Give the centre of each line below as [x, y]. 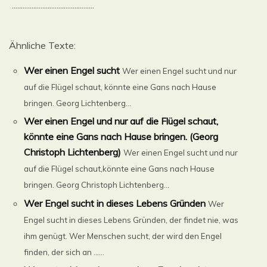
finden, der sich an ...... [64, 252]
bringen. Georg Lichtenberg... [78, 103]
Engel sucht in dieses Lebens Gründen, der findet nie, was [131, 220]
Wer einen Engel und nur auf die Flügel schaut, [121, 121]
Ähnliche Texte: [42, 45]
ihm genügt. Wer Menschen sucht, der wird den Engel [123, 236]
